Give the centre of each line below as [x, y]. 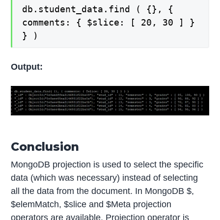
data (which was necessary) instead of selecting [105, 178]
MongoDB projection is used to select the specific [107, 165]
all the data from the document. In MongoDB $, [103, 191]
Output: [27, 67]
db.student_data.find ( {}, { [98, 9]
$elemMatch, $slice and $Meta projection [91, 205]
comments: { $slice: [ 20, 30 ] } [109, 23]
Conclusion [45, 147]
